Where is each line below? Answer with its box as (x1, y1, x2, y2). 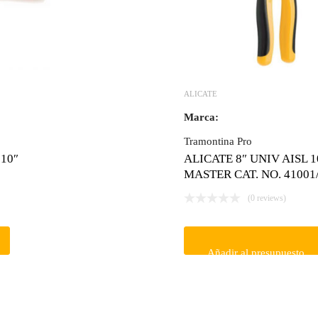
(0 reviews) (247, 192, 286, 203)
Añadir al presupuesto (207, 246, 305, 258)
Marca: (183, 111, 219, 123)
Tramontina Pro (183, 135, 252, 147)
